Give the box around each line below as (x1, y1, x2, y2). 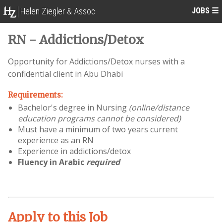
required (86, 157, 120, 168)
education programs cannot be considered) (18, 113, 181, 124)
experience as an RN (18, 135, 94, 146)
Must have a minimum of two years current (18, 124, 178, 135)
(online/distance (129, 102, 189, 113)
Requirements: (8, 90, 63, 100)
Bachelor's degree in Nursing (18, 102, 129, 113)
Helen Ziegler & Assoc (18, 6, 95, 16)
